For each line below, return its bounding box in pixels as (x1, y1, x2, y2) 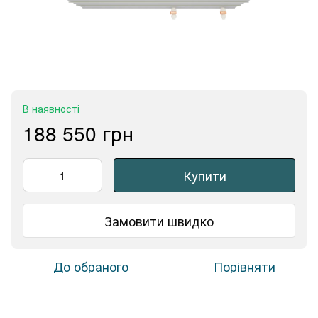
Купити (182, 166, 226, 185)
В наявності (23, 102, 79, 116)
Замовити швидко (104, 211, 214, 230)
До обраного (53, 257, 128, 276)
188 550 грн (23, 119, 133, 148)
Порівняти (213, 257, 275, 276)
